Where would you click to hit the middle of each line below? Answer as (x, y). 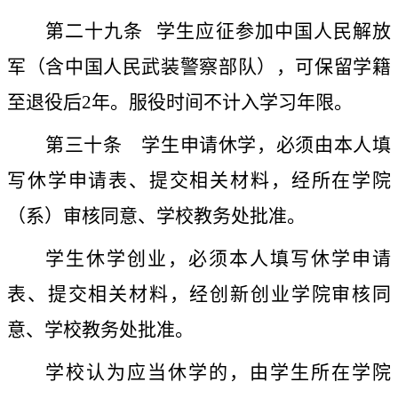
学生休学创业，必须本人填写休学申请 (218, 259)
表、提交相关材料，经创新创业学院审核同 (199, 295)
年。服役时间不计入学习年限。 (222, 103)
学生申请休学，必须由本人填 (257, 145)
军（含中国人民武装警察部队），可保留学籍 (199, 67)
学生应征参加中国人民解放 (274, 32)
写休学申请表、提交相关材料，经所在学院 (199, 181)
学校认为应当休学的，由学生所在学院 (218, 373)
